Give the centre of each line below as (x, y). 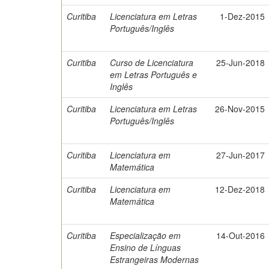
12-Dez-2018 (240, 189)
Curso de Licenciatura (152, 62)
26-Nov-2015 (240, 109)
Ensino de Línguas (146, 247)
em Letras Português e (154, 74)
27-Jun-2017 (241, 155)
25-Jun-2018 (241, 62)
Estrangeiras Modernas (155, 259)
